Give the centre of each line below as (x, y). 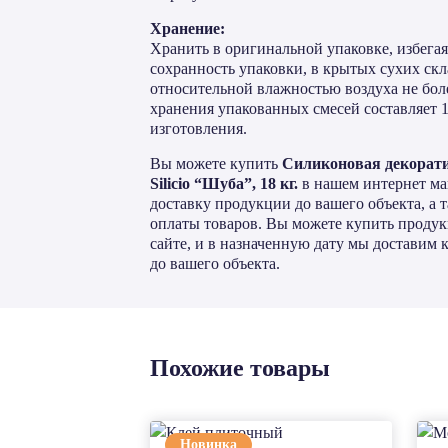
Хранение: (187, 28)
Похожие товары (240, 368)
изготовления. (198, 128)
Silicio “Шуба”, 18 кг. (224, 183)
